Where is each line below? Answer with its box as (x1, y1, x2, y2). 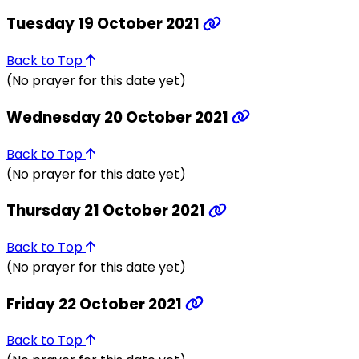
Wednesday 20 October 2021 (6, 106, 232, 128)
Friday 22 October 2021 (6, 292, 185, 315)
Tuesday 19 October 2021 (6, 13, 203, 35)
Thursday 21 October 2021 (6, 200, 208, 222)
